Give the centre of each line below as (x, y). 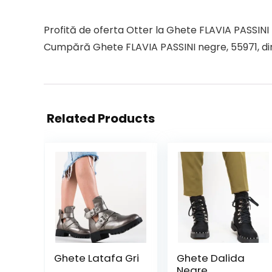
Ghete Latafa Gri (96, 258)
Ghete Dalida (210, 258)
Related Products (101, 118)
